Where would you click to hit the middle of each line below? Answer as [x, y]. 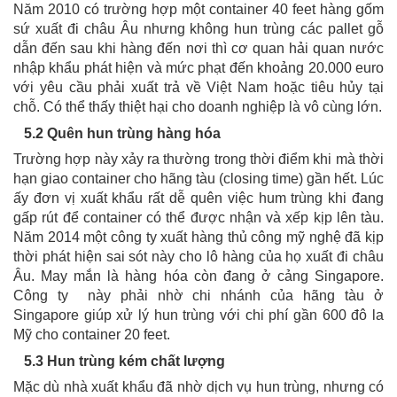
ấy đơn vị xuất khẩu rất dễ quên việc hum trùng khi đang [198, 198]
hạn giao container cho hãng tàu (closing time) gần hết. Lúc [198, 179]
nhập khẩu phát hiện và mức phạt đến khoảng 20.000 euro [198, 68]
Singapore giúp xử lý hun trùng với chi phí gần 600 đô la [198, 315]
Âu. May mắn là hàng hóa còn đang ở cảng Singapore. [198, 276]
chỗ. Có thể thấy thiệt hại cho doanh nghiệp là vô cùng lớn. [198, 107]
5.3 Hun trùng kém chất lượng [119, 362]
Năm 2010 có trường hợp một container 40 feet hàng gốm [198, 10]
